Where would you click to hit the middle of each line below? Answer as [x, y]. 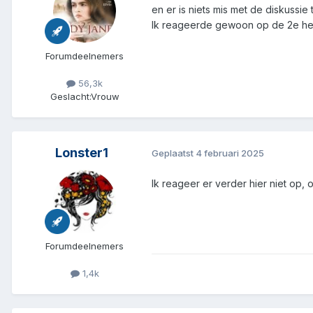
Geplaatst [174, 153]
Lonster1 [82, 152]
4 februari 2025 [230, 153]
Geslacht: [70, 96]
